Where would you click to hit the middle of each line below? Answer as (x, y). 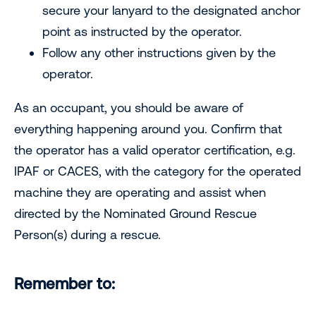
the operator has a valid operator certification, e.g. (155, 150)
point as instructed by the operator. (142, 31)
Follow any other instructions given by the (159, 53)
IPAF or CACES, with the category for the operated (158, 171)
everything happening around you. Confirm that (148, 129)
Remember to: (65, 284)
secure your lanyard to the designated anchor (171, 10)
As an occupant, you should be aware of (129, 108)
